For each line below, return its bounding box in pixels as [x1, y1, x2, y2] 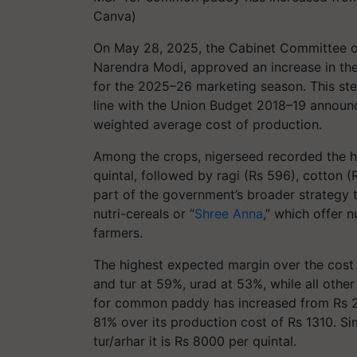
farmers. [93, 225, 143, 241]
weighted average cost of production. [93, 116, 322, 132]
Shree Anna [194, 206, 263, 222]
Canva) [93, 8, 136, 24]
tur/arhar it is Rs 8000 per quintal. [93, 333, 296, 349]
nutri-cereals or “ [93, 206, 194, 222]
